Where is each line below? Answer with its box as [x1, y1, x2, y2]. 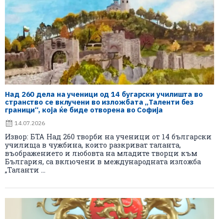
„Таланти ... [5, 165, 45, 175]
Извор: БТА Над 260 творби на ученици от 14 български [5, 131, 212, 141]
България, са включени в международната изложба [5, 156, 201, 166]
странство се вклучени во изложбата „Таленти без [5, 97, 194, 107]
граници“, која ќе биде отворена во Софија [5, 105, 163, 114]
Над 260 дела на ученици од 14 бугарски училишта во [5, 89, 203, 99]
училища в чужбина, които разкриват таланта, [5, 140, 181, 150]
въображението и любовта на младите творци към [5, 148, 197, 158]
